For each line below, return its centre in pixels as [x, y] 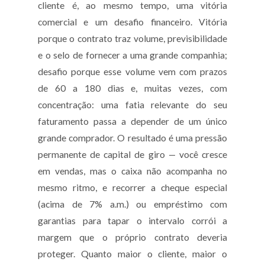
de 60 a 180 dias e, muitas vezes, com [132, 88]
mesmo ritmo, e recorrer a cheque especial [132, 187]
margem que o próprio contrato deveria [132, 237]
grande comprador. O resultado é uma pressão [132, 138]
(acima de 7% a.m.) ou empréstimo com [132, 204]
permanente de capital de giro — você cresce [132, 154]
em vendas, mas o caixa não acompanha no [132, 171]
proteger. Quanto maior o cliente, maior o [132, 253]
